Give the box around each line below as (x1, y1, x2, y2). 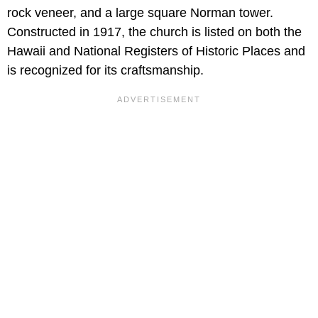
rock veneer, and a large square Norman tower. (7, 5, 273, 20)
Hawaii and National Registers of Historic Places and (7, 43, 305, 58)
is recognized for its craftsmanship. (7, 62, 204, 77)
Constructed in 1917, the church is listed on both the (7, 24, 302, 39)
